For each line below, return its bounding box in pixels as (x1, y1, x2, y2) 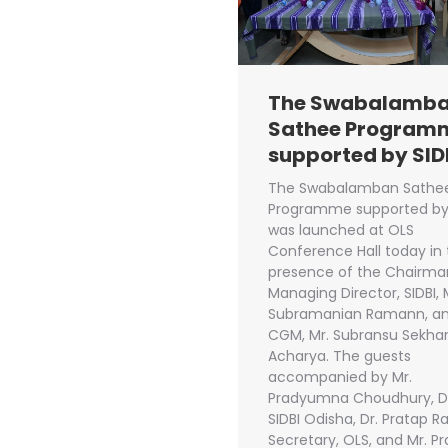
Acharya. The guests (268, 346, 411, 367)
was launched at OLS (268, 220, 414, 241)
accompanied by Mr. (268, 367, 412, 388)
